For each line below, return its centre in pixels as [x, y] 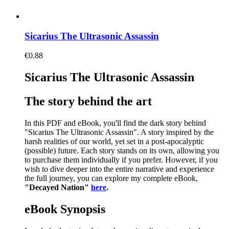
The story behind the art [88, 101]
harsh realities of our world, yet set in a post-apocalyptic [114, 142]
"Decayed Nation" [58, 188]
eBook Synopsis [65, 209]
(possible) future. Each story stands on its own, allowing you [122, 151]
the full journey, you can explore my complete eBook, [111, 178]
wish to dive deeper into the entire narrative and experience [119, 169]
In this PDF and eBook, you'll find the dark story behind [115, 123]
